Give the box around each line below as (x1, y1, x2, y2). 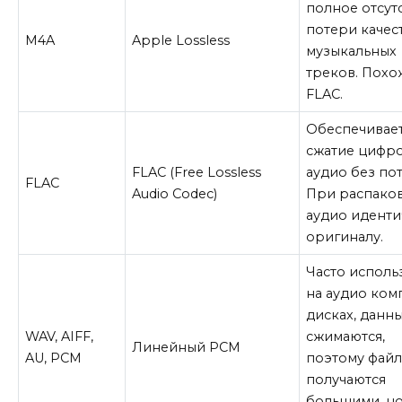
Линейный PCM (132, 338, 241, 355)
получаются (306, 371, 387, 388)
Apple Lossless (132, 31, 231, 48)
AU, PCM (25, 349, 83, 366)
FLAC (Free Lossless (132, 163, 262, 180)
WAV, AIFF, (25, 328, 94, 345)
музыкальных (306, 42, 398, 59)
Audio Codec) (132, 185, 218, 202)
